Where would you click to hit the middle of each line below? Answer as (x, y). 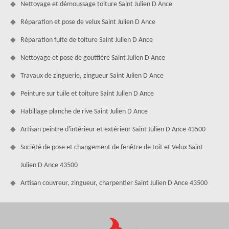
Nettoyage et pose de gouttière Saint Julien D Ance (93, 58)
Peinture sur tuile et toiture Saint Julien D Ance (87, 94)
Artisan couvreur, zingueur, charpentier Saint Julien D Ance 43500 (114, 183)
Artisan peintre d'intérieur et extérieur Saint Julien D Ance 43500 (113, 129)
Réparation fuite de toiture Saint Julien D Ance (87, 40)
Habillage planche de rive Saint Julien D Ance (84, 111)
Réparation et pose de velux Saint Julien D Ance (88, 22)
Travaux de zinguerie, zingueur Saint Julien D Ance (92, 76)
